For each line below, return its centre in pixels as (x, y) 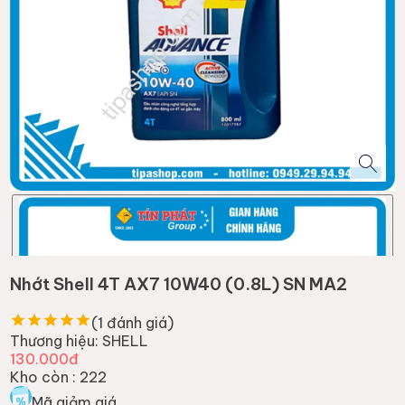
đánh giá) (139, 322)
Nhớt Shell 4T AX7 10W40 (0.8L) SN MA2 (179, 284)
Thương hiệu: (55, 340)
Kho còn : (43, 377)
